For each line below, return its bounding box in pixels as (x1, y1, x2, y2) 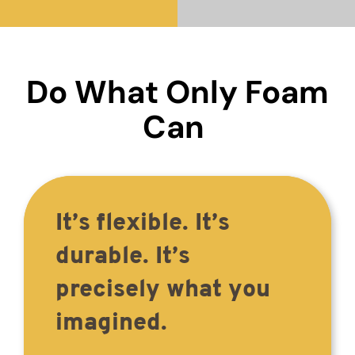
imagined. (55, 311, 174, 336)
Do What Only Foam (26, 71, 329, 113)
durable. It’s (55, 244, 190, 269)
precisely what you (55, 277, 270, 303)
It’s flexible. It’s (55, 211, 230, 236)
